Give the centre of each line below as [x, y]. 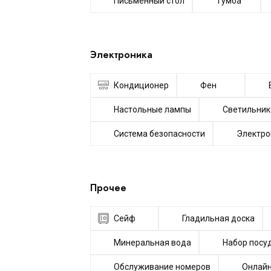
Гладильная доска [219, 218]
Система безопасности [159, 134]
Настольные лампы [152, 109]
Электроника [121, 55]
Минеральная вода [152, 243]
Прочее [108, 188]
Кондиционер [141, 85]
